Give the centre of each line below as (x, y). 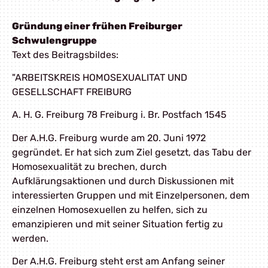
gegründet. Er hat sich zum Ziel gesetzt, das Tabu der (132, 152)
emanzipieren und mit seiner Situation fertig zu (118, 224)
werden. (30, 238)
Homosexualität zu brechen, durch (89, 166)
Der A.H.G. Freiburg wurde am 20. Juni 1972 (109, 138)
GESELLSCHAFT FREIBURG (72, 92)
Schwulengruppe (54, 40)
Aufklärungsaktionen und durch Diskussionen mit (123, 181)
